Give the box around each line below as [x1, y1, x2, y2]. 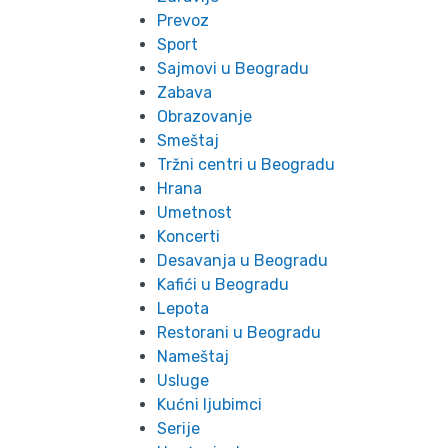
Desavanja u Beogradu [157, 250, 328, 270]
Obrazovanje [157, 106, 252, 126]
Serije [157, 418, 200, 438]
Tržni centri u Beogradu [157, 154, 335, 174]
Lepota [157, 298, 209, 318]
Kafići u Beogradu [157, 274, 289, 294]
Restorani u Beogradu [157, 322, 321, 342]
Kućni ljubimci [157, 394, 262, 414]
